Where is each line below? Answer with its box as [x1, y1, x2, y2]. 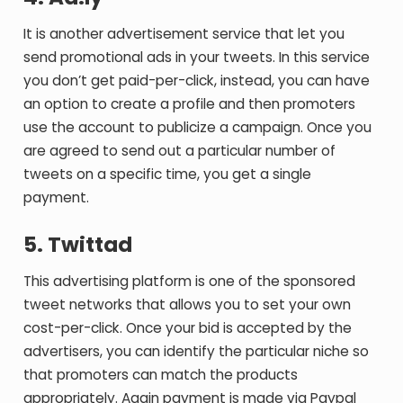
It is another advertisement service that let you [23, 24, 345, 43]
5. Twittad [23, 230, 133, 259]
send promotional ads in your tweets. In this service [23, 48, 371, 67]
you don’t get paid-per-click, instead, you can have [23, 71, 371, 90]
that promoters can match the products [23, 365, 299, 384]
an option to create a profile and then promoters [23, 94, 356, 113]
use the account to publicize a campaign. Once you [23, 118, 372, 137]
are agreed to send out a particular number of [23, 141, 336, 160]
